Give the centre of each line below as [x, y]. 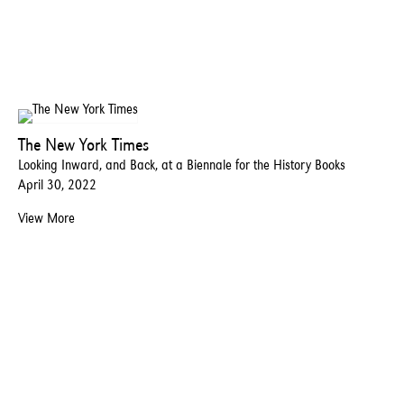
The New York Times [83, 145]
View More [46, 218]
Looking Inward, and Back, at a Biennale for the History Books [182, 165]
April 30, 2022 [57, 185]
